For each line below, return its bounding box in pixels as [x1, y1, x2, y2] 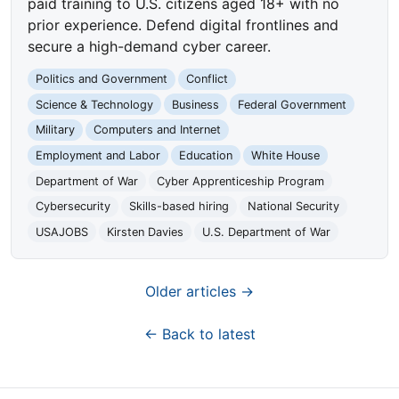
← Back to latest [143, 325, 256, 344]
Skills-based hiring [128, 199, 229, 214]
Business [171, 97, 219, 111]
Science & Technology [36, 97, 154, 111]
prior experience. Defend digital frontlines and [28, 16, 339, 35]
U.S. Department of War [201, 224, 330, 239]
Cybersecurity [36, 199, 111, 214]
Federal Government [237, 97, 346, 111]
